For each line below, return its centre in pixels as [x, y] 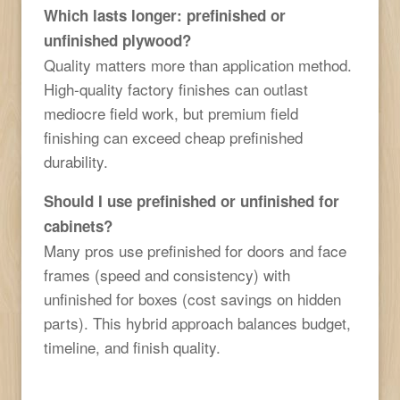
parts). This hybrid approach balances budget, [197, 322]
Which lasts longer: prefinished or [165, 15]
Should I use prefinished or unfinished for [192, 200]
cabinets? [78, 225]
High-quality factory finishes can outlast [176, 88]
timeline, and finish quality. [132, 346]
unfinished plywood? [117, 40]
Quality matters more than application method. [198, 64]
